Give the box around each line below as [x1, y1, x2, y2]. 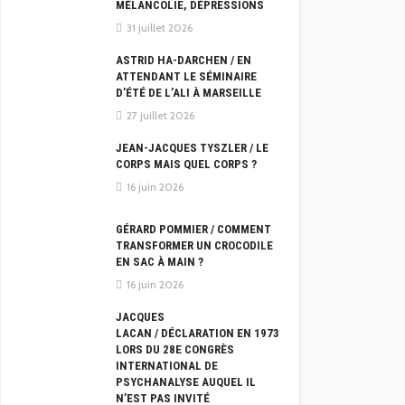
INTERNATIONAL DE [116, 359, 218, 373]
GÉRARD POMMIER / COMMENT [116, 222, 271, 237]
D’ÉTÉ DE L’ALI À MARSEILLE [116, 86, 261, 100]
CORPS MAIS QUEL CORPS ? [116, 157, 257, 172]
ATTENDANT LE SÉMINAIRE [116, 70, 257, 84]
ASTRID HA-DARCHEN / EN [116, 53, 251, 68]
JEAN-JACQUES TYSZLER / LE [116, 141, 268, 155]
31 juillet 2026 [127, 21, 193, 35]
